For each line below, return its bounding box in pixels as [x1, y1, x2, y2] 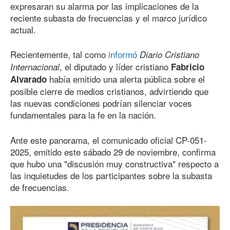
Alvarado [10, 73, 49, 86]
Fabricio [171, 61, 204, 73]
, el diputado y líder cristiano [60, 60, 171, 73]
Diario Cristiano [140, 48, 199, 61]
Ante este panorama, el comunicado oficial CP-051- [10, 133, 207, 146]
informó [108, 48, 140, 61]
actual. [10, 23, 36, 36]
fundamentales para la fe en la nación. [10, 108, 156, 122]
